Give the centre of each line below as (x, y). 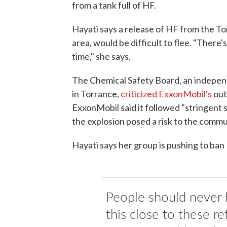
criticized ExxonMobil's (166, 93)
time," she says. (101, 56)
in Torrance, (96, 93)
